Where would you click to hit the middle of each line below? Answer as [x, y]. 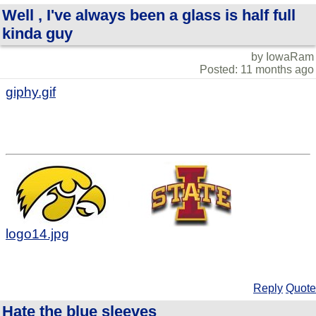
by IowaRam [282, 56]
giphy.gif [31, 92]
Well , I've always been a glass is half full [149, 15]
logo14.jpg [37, 234]
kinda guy [37, 33]
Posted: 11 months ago [257, 69]
